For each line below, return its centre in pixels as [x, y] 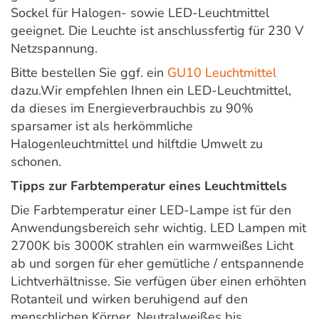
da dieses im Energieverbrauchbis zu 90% [132, 109]
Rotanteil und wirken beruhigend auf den [129, 299]
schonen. [36, 162]
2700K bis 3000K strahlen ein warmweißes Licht [152, 246]
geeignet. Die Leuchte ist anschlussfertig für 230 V [157, 31]
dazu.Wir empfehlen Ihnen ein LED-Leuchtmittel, [151, 91]
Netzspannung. [54, 49]
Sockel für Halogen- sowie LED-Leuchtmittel [140, 13]
